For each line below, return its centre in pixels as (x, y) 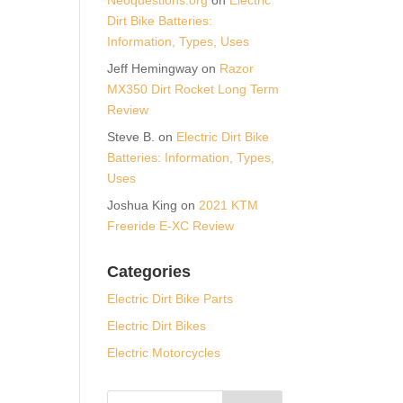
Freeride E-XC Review (171, 225)
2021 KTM (229, 205)
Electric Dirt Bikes (157, 325)
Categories (149, 271)
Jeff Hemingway (153, 68)
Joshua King (143, 205)
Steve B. (131, 136)
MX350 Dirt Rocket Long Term (193, 89)
